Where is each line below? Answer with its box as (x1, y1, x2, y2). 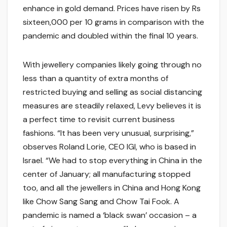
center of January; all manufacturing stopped (23, 168, 191, 179)
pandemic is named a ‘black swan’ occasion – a (23, 209, 197, 220)
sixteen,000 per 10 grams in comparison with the (23, 16, 204, 27)
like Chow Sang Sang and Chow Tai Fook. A (23, 196, 179, 207)
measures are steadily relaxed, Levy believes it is (23, 100, 201, 111)
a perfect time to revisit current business (23, 113, 175, 125)
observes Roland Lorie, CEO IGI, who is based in (23, 141, 196, 152)
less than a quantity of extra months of (23, 72, 168, 84)
